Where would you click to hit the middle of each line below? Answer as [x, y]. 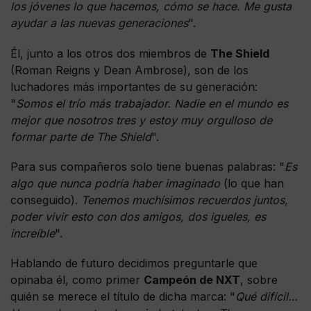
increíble [33, 233]
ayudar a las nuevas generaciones [99, 23]
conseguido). [44, 200]
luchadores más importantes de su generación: [134, 86]
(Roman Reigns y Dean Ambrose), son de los [129, 70]
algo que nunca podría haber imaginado [115, 183]
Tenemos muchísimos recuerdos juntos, [183, 200]
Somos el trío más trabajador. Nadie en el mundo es [152, 103]
